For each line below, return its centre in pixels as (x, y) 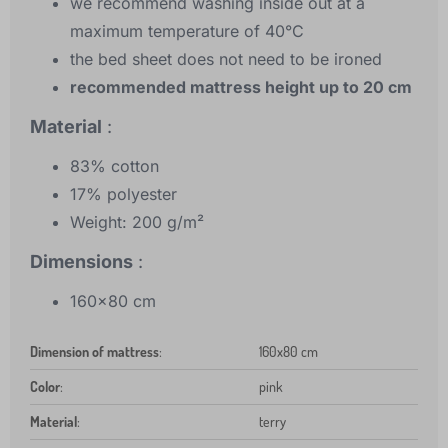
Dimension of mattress (94, 352)
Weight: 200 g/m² (137, 222)
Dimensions (81, 262)
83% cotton (114, 166)
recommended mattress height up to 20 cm (241, 87)
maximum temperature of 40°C (187, 31)
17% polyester (123, 194)
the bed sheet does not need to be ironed (226, 59)
